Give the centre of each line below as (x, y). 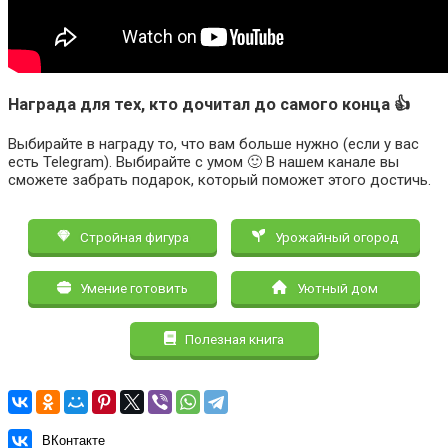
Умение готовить (133, 287)
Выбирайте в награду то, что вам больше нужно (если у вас (213, 144)
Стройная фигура (132, 236)
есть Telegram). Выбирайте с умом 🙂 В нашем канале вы (203, 162)
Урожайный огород (335, 236)
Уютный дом (336, 287)
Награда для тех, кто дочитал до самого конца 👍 (209, 105)
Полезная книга (233, 339)
